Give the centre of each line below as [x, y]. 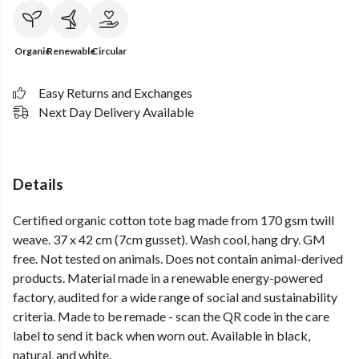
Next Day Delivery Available [116, 112]
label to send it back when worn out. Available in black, [161, 336]
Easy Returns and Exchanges [115, 93]
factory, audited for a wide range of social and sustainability [175, 297]
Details [38, 184]
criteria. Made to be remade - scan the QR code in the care [171, 317]
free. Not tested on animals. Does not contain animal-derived [178, 259]
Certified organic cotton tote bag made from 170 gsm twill [173, 220]
